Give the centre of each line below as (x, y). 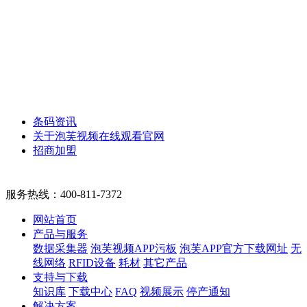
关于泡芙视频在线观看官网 (99, 136)
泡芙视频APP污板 (134, 249)
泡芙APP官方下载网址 (234, 249)
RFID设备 (92, 263)
